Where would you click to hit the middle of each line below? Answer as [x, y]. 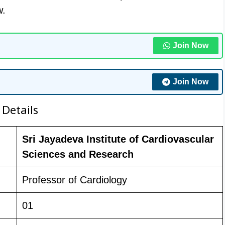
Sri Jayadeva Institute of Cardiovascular [118, 139]
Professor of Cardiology [75, 180]
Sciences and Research [78, 154]
